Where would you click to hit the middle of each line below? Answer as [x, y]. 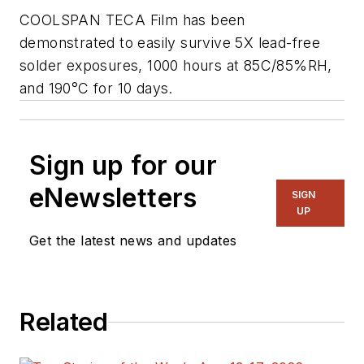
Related [64, 322]
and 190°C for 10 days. [96, 89]
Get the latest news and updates [133, 241]
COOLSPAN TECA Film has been [132, 20]
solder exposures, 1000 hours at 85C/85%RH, [176, 66]
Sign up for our [123, 166]
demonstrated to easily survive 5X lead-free [170, 43]
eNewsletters [113, 198]
